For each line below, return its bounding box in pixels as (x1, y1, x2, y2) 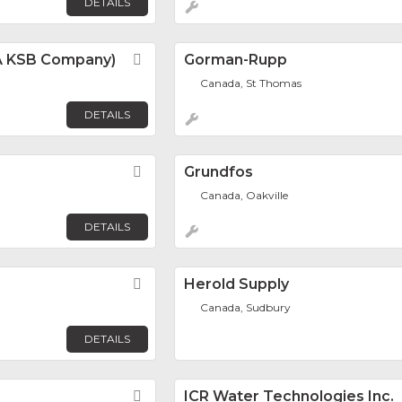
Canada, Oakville (200, 188, 289, 202)
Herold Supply (184, 275, 289, 293)
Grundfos (184, 162, 253, 180)
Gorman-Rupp (184, 50, 287, 68)
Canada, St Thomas (200, 75, 302, 90)
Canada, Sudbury (200, 300, 292, 314)
